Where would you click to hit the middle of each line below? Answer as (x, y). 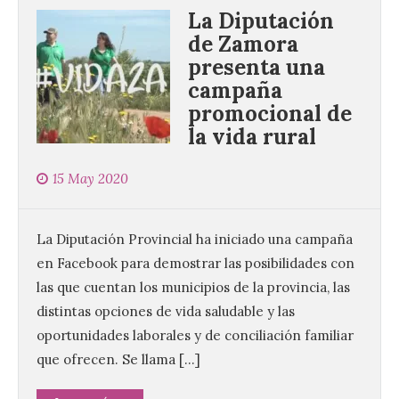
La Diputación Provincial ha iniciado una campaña (195, 240)
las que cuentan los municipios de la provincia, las (193, 288)
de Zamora (243, 45)
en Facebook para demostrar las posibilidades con (195, 264)
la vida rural (252, 137)
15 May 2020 (90, 179)
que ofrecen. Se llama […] (118, 360)
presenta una (256, 68)
